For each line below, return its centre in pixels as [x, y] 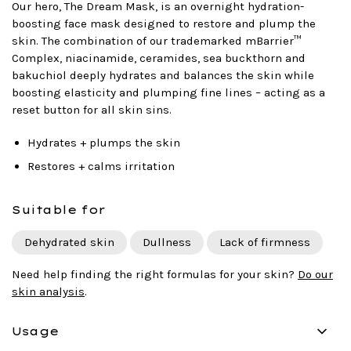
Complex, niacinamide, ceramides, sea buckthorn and [159, 58]
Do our [315, 274]
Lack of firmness [265, 242]
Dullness [167, 242]
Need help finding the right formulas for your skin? [155, 274]
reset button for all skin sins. [92, 109]
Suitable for [59, 210]
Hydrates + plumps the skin [104, 142]
